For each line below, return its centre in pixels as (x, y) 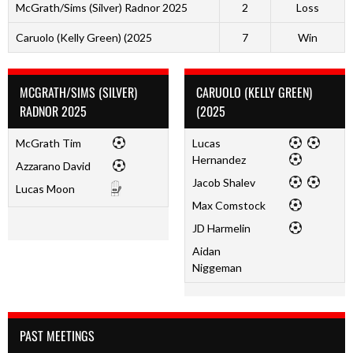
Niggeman (217, 267)
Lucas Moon (45, 188)
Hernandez (219, 159)
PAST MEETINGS (57, 335)
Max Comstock (229, 205)
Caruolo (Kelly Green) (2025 (84, 37)
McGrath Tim (48, 143)
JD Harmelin (221, 228)
